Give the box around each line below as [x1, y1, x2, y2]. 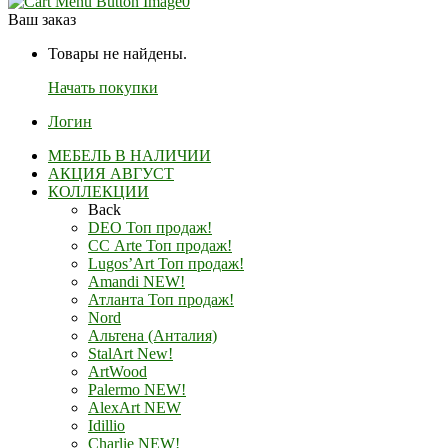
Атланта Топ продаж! [88, 291, 234, 309]
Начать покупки [48, 79, 158, 97]
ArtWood [88, 363, 147, 381]
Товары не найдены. [48, 45, 187, 63]
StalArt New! [88, 345, 173, 363]
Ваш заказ [8, 11, 76, 29]
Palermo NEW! [88, 381, 186, 399]
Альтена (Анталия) [88, 327, 217, 345]
